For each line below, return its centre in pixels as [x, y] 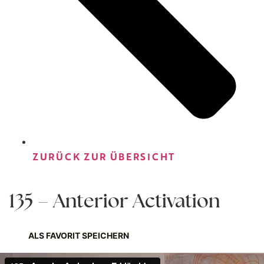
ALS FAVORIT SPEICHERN [79, 236]
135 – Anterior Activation [114, 200]
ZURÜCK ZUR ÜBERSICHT [104, 156]
